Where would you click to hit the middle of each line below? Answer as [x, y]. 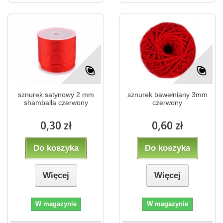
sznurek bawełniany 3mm [167, 94]
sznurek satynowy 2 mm [56, 94]
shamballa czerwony [56, 102]
